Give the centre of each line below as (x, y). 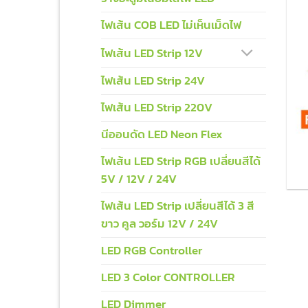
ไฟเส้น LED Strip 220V (157, 108)
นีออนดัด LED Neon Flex (162, 135)
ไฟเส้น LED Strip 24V (153, 81)
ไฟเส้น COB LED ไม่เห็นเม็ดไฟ (171, 25)
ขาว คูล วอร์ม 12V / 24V (159, 224)
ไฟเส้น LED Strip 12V (152, 53)
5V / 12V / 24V (139, 179)
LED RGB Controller (152, 251)
